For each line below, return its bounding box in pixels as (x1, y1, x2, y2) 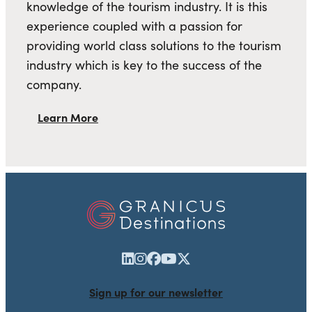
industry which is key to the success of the (26, 56, 262, 74)
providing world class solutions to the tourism (26, 37, 281, 54)
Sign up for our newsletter (89, 283, 223, 299)
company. (26, 76, 81, 93)
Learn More (38, 109, 98, 125)
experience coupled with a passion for (26, 17, 242, 35)
